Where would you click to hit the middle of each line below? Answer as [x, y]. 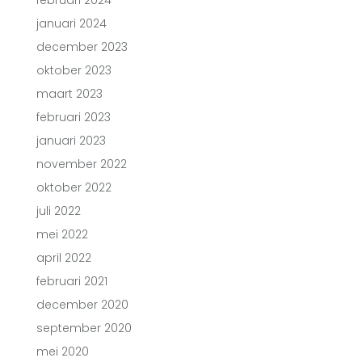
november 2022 [82, 164]
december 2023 [82, 47]
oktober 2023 [74, 70]
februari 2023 [74, 117]
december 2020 [82, 305]
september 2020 [84, 328]
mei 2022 [62, 234]
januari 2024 [72, 23]
